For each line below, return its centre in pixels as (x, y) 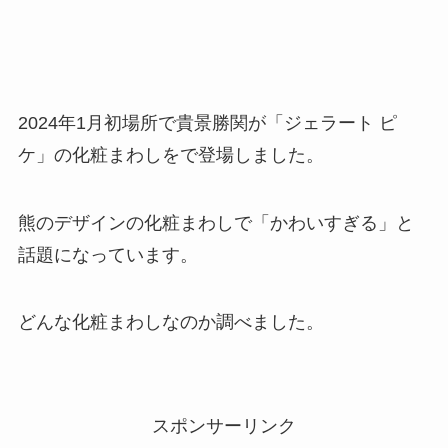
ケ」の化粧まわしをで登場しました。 (170, 154)
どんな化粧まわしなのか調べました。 (170, 322)
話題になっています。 (107, 254)
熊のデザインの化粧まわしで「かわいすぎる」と (215, 222)
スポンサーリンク (224, 426)
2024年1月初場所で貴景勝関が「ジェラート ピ (207, 122)
